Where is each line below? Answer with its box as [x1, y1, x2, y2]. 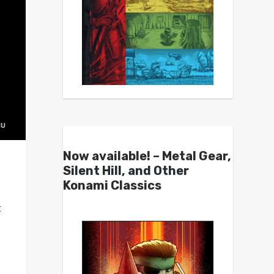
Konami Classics [62, 178, 161, 193]
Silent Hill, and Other [62, 163, 189, 179]
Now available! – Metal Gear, [62, 149, 231, 164]
